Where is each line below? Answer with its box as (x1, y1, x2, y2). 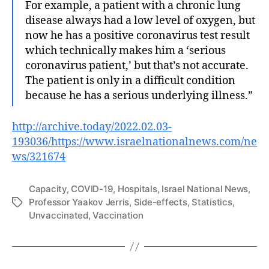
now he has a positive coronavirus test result (25, 28, 250, 43)
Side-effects (133, 196, 187, 208)
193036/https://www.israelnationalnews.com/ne (12, 135, 257, 149)
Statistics (192, 196, 232, 208)
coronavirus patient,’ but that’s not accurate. (25, 58, 249, 73)
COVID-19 (71, 183, 113, 195)
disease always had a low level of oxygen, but (25, 13, 255, 28)
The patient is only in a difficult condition (25, 73, 235, 88)
